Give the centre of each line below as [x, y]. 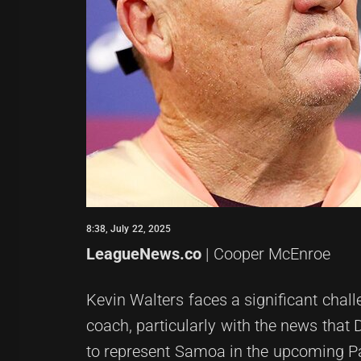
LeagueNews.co [144, 254]
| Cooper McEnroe [266, 254]
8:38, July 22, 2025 [129, 229]
